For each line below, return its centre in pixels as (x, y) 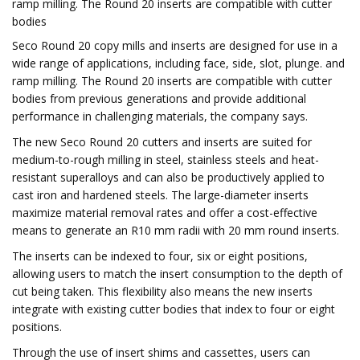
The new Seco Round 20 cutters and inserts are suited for (162, 142)
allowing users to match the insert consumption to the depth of (177, 274)
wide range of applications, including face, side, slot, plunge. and (178, 63)
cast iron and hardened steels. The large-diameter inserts (160, 195)
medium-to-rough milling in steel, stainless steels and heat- (166, 160)
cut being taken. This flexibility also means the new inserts (162, 291)
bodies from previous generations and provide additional (159, 98)
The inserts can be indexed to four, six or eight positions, (160, 256)
